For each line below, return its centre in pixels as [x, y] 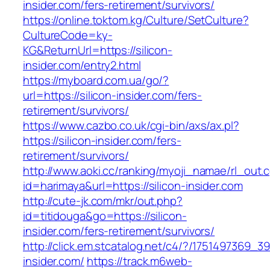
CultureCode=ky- [68, 35]
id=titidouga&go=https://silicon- [105, 216]
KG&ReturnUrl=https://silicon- [98, 50]
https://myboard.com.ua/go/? [96, 80]
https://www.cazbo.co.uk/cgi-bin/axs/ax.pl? [131, 126]
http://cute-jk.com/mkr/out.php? [103, 201]
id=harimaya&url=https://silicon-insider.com [133, 186]
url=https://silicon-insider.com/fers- [113, 96]
